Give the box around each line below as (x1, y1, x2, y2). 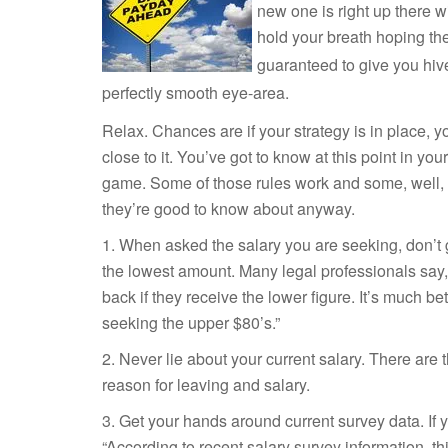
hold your (257, 25, 327, 48)
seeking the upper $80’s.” (102, 311, 280, 334)
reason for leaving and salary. (102, 373, 310, 396)
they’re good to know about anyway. (102, 197, 355, 220)
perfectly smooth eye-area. (102, 81, 289, 104)
